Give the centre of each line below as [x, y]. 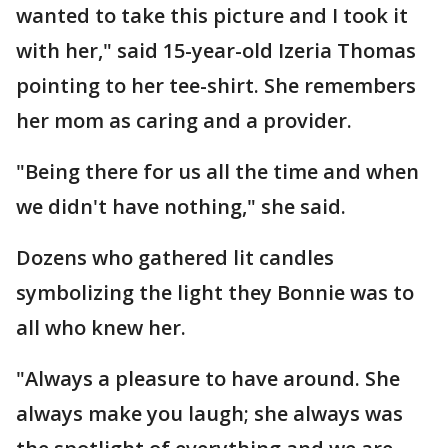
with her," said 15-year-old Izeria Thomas [216, 50]
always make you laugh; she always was [209, 413]
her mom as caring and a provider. [184, 120]
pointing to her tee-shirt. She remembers [216, 85]
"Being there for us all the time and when [217, 171]
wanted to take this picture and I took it [212, 15]
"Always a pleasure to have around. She [208, 378]
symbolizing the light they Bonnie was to [215, 292]
